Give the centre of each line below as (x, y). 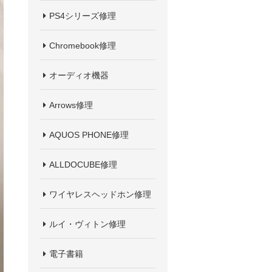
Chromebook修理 (83, 46)
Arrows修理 (71, 105)
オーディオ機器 (79, 75)
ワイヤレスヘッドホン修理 (100, 194)
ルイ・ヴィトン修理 (87, 224)
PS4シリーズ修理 (83, 16)
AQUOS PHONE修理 (89, 135)
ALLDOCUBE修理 (83, 165)
